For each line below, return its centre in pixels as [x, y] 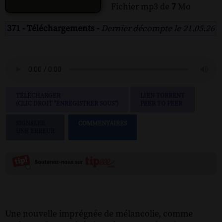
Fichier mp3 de [141, 7]
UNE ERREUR [35, 131]
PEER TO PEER [161, 103]
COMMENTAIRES [103, 123]
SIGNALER [30, 123]
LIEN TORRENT [163, 95]
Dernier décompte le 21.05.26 [158, 28]
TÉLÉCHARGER [38, 95]
